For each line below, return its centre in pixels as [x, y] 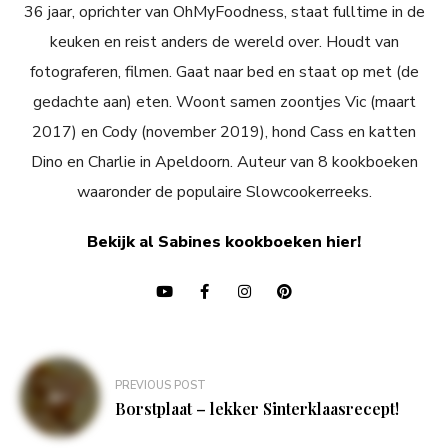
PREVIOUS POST [160, 385]
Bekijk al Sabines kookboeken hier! [224, 241]
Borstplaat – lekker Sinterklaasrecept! [257, 408]
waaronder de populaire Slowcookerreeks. [224, 191]
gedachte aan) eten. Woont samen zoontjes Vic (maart [224, 101]
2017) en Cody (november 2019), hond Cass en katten [224, 131]
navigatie [70, 403]
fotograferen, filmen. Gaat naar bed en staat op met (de [224, 71]
